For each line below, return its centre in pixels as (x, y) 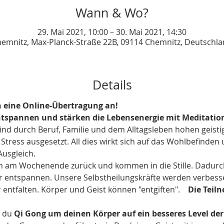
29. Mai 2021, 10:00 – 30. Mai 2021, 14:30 (112, 32)
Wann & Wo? (112, 12)
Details (112, 85)
